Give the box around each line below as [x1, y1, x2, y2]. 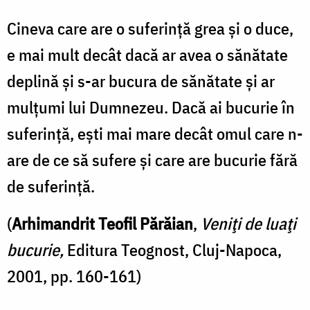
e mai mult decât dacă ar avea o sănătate [7, 43, 288, 66]
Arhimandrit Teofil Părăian [12, 212, 193, 235]
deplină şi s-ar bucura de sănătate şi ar [7, 69, 275, 92]
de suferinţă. [7, 174, 95, 197]
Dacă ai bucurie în [172, 95, 295, 118]
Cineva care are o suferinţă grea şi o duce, [7, 17, 293, 39]
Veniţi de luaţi [201, 212, 296, 235]
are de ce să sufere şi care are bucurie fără [7, 148, 298, 171]
